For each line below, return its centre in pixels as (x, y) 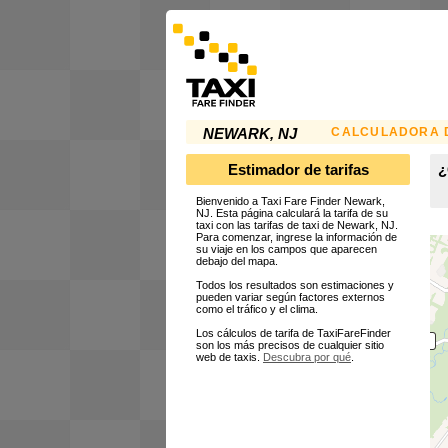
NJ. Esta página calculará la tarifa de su (292, 213)
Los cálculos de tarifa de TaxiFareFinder (293, 333)
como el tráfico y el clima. (257, 309)
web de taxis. (229, 357)
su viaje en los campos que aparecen (286, 249)
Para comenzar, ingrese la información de (296, 237)
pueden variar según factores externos (290, 297)
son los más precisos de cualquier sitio (290, 345)
